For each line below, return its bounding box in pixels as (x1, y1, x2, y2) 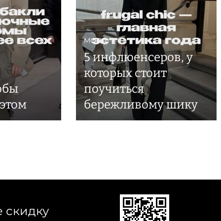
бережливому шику (84, 97, 198, 111)
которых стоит (84, 66, 167, 80)
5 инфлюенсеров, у (84, 50, 193, 64)
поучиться (84, 81, 144, 96)
